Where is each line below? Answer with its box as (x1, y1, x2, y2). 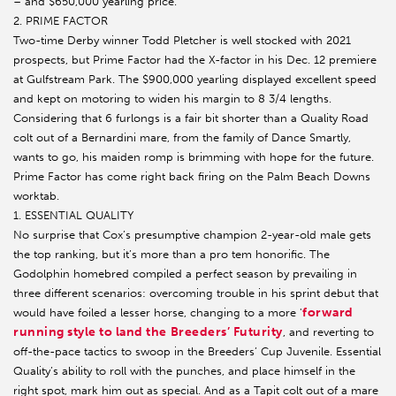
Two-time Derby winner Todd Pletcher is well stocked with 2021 (13, 34, 351, 48)
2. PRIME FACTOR (13, 14, 108, 28)
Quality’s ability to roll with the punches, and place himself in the (13, 364, 355, 378)
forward (302, 305, 354, 321)
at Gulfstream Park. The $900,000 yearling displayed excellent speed (13, 72, 377, 87)
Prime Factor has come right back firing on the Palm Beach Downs (13, 170, 370, 184)
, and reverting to (282, 325, 374, 339)
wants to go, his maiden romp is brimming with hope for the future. (13, 150, 374, 164)
